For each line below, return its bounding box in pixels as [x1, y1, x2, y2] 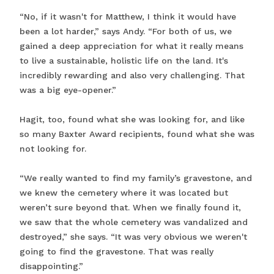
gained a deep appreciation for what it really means [20, 40, 243, 51]
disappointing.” [20, 261, 83, 271]
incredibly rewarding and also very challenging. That [20, 70, 245, 80]
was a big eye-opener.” [20, 84, 116, 95]
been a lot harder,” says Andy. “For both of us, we [20, 26, 232, 36]
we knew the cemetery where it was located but [20, 187, 228, 198]
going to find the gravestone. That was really [20, 246, 213, 256]
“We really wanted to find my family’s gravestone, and [20, 172, 252, 183]
